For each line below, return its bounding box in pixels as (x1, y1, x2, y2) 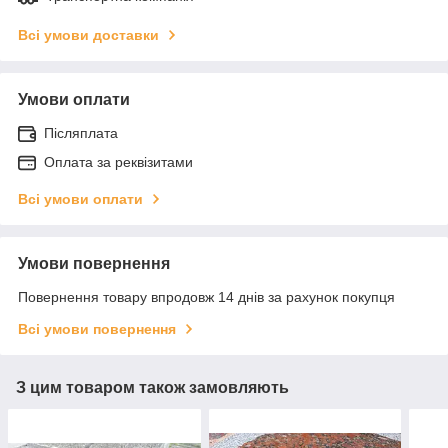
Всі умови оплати (18, 190, 143, 207)
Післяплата (44, 124, 118, 141)
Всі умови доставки (18, 26, 159, 43)
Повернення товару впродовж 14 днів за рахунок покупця (18, 288, 395, 305)
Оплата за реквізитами (44, 153, 193, 170)
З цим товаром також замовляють (16, 378, 289, 396)
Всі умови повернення (18, 320, 176, 337)
